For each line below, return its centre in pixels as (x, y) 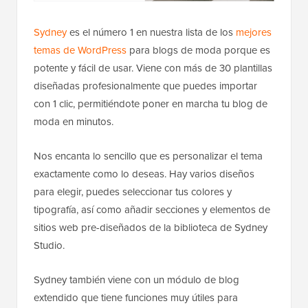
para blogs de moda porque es (198, 51)
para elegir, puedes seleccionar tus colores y (133, 192)
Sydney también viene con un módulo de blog (136, 280)
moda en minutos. (74, 122)
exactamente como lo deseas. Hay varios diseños (144, 174)
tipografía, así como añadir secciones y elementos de (152, 210)
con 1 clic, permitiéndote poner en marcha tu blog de (151, 104)
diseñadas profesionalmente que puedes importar (145, 86)
